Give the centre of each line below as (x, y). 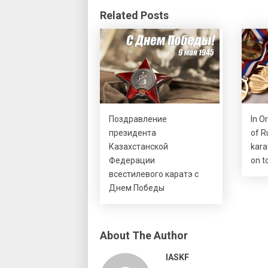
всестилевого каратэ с (154, 174)
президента (133, 133)
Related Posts (134, 15)
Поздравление (138, 119)
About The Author (144, 235)
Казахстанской (138, 147)
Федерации (132, 160)
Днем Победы (137, 188)
